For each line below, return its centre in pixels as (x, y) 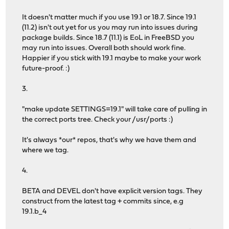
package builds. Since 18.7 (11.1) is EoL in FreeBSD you (108, 38)
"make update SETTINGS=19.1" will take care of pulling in (115, 110)
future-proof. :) (46, 69)
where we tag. (45, 151)
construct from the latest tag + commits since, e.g (103, 202)
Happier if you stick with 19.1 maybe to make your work (112, 59)
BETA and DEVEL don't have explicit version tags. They (112, 192)
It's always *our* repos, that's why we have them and (109, 141)
